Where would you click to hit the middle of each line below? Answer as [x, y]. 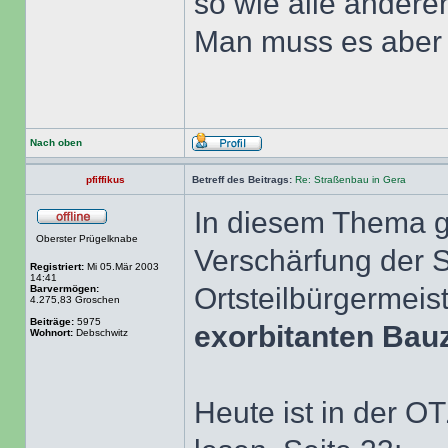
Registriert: [57, 266]
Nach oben [56, 142]
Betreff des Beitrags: [242, 179]
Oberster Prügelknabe [87, 238]
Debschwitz [100, 332]
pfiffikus [105, 179]
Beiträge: [52, 321]
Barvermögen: [64, 288]
